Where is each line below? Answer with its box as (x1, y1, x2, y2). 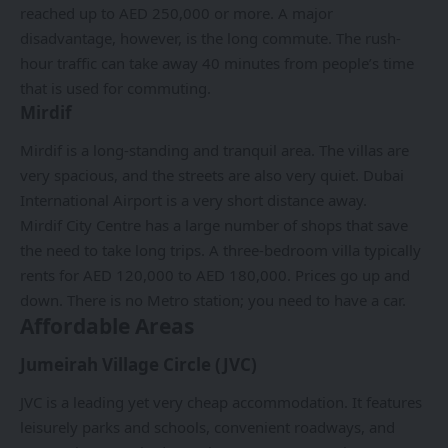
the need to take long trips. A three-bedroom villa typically (20, 239, 421, 260)
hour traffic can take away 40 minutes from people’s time (20, 53, 414, 74)
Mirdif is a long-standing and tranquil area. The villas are (20, 139, 409, 160)
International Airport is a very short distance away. (20, 189, 371, 210)
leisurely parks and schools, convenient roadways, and (20, 416, 395, 437)
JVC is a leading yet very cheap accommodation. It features (20, 391, 422, 412)
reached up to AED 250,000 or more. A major (20, 3, 333, 24)
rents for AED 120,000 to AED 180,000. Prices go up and (20, 264, 410, 285)
